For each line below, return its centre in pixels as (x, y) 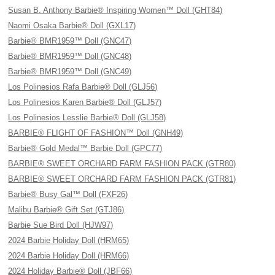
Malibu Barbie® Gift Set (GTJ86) (66, 210)
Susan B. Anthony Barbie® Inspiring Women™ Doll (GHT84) (115, 10)
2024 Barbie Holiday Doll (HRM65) (69, 240)
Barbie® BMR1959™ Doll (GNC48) (70, 56)
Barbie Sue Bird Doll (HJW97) (61, 225)
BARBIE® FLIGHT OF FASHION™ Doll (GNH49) (96, 133)
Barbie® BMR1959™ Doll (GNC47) (70, 41)
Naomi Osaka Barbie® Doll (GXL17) (72, 25)
